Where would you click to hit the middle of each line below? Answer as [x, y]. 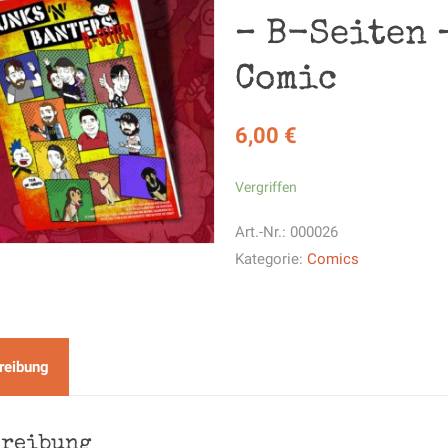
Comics [333, 259]
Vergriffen [266, 187]
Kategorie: [271, 259]
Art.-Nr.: [263, 232]
